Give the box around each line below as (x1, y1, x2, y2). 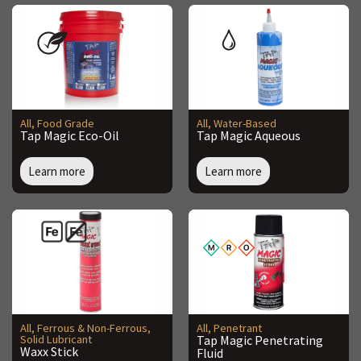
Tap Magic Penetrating (197, 332, 323, 349)
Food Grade (37, 116, 94, 131)
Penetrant (214, 321, 262, 336)
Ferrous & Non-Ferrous (37, 321, 147, 336)
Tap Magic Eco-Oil (20, 127, 119, 144)
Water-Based (214, 116, 276, 131)
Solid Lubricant (20, 332, 92, 347)
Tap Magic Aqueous (197, 127, 301, 144)
